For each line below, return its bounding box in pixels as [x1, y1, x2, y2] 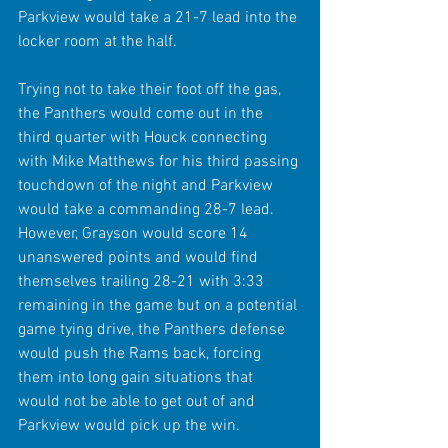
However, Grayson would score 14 [18, 223, 252, 244]
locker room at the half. [18, 31, 177, 52]
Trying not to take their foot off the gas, [18, 79, 285, 100]
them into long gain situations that [18, 367, 257, 388]
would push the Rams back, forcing [18, 343, 265, 364]
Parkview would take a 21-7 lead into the [18, 7, 301, 28]
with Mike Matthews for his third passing [18, 151, 302, 172]
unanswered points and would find [18, 247, 262, 268]
